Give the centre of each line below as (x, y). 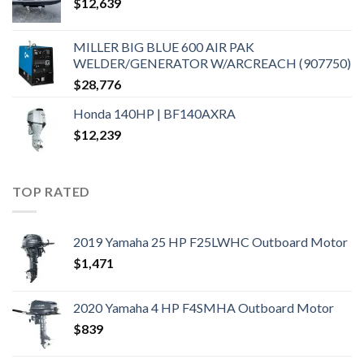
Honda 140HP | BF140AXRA (154, 114)
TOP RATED (52, 192)
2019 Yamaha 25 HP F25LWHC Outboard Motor (210, 241)
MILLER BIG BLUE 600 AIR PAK (164, 47)
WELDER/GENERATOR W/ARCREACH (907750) (212, 63)
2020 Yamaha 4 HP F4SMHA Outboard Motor (204, 307)
